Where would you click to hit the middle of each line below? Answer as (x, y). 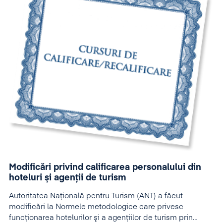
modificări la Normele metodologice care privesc (96, 207)
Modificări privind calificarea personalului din (105, 167)
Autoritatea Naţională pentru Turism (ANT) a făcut (96, 196)
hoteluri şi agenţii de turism (68, 178)
